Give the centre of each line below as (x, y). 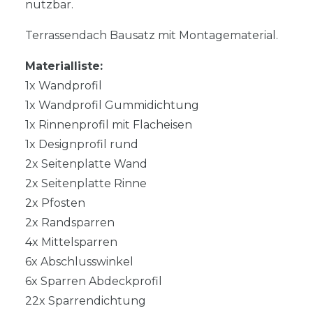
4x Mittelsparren (71, 242)
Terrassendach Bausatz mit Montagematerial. (152, 36)
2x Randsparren (70, 223)
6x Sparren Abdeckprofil (94, 282)
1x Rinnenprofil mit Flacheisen (109, 125)
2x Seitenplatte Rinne (86, 184)
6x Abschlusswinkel (79, 262)
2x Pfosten (55, 203)
